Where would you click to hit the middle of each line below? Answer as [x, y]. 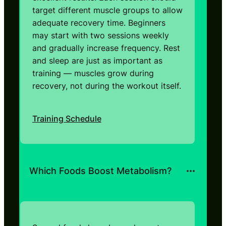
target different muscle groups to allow [107, 10]
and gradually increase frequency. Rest [106, 48]
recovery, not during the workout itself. [107, 86]
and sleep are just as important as [97, 60]
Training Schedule [67, 118]
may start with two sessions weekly [101, 35]
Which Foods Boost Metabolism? [100, 171]
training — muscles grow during [93, 73]
